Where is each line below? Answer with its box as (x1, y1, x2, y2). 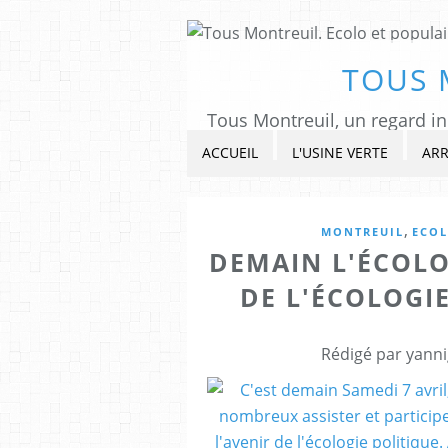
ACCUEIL (202, 143, 258, 162)
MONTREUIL (321, 224, 404, 239)
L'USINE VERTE (292, 143, 388, 162)
